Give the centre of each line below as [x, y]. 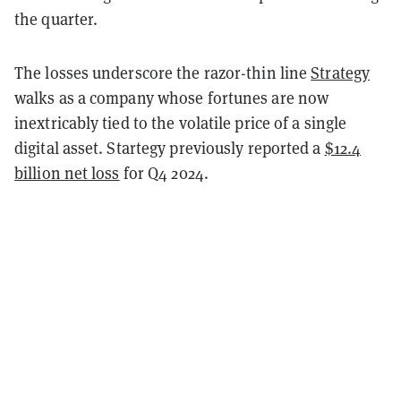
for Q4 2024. [164, 172]
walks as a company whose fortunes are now [172, 97]
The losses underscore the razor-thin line [163, 72]
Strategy [341, 72]
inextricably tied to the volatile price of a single [181, 122]
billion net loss [67, 172]
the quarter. [56, 18]
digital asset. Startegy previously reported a [170, 147]
